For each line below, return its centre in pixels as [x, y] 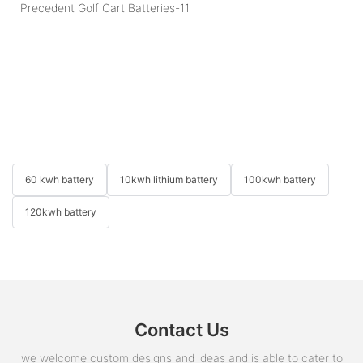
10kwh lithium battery [169, 179]
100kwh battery [280, 179]
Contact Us [181, 330]
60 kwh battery [60, 179]
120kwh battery [61, 211]
